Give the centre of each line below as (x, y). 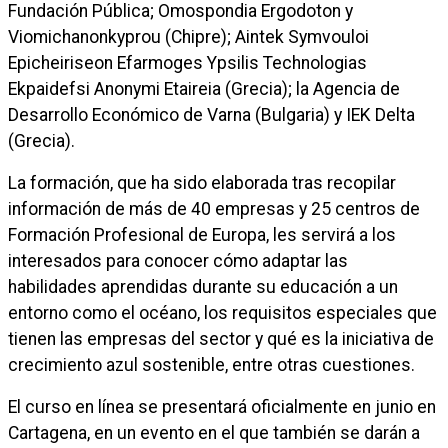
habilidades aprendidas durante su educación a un (203, 287)
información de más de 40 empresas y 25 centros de (214, 209)
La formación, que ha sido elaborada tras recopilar (202, 183)
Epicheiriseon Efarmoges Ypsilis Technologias (187, 63)
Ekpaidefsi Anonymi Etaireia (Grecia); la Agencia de (204, 89)
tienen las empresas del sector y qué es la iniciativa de (221, 339)
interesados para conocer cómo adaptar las (178, 261)
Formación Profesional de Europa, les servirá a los (202, 235)
